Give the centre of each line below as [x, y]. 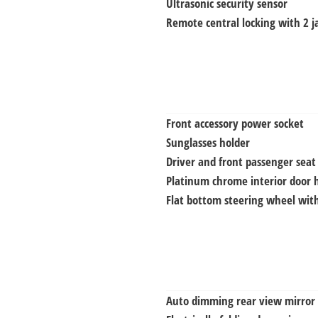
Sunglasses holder [208, 142]
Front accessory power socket [235, 123]
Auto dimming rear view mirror [241, 300]
